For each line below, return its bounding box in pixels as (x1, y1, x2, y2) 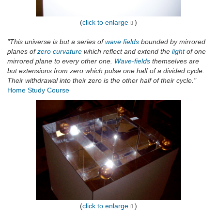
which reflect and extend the (82, 47, 172, 56)
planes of (7, 47, 37, 56)
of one (185, 47, 206, 56)
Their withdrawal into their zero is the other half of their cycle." (7, 77, 196, 85)
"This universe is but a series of (7, 38, 105, 46)
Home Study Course (7, 86, 69, 94)
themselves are (150, 57, 199, 65)
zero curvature (37, 47, 82, 56)
